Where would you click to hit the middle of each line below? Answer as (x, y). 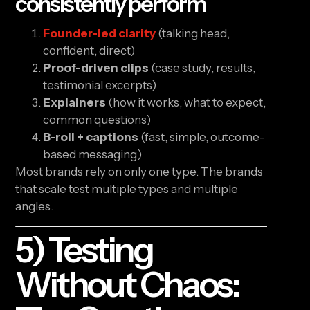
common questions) (97, 120)
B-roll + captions (91, 137)
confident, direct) (89, 51)
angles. (35, 207)
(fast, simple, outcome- (202, 137)
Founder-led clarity (100, 34)
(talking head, (193, 34)
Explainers (75, 103)
